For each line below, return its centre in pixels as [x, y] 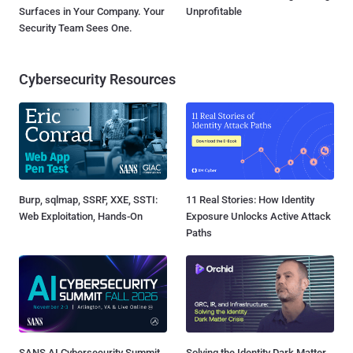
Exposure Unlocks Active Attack [258, 217]
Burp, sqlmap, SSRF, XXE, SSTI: [88, 200]
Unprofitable [214, 11]
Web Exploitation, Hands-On [81, 217]
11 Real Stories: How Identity [250, 200]
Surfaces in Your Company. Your [92, 11]
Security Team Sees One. [76, 28]
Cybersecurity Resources [97, 79]
